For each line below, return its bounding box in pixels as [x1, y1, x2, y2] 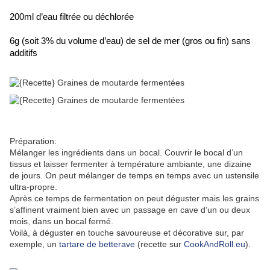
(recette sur [135, 239, 184, 250]
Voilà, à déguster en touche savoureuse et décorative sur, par [10, 228, 244, 238]
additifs [10, 48, 37, 58]
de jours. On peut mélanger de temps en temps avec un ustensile [10, 171, 259, 181]
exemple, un [10, 239, 59, 250]
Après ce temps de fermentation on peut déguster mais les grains [10, 193, 259, 204]
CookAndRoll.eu [184, 239, 245, 250]
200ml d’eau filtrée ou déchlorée [10, 12, 134, 22]
